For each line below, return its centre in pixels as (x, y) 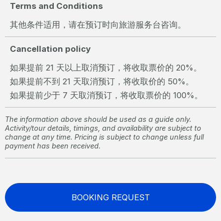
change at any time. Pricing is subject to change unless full (104, 137)
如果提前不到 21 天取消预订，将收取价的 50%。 (102, 81)
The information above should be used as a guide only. (98, 119)
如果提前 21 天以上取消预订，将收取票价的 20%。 (106, 67)
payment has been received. (53, 146)
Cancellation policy (50, 49)
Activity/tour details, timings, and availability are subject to (103, 128)
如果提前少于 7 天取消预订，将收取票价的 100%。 (106, 95)
